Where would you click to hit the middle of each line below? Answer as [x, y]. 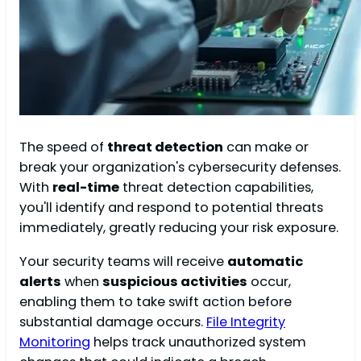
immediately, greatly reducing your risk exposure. [179, 228]
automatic [265, 261]
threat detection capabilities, [216, 188]
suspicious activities [175, 281]
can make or [266, 147]
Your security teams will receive [123, 261]
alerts [40, 281]
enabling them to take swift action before [156, 301]
